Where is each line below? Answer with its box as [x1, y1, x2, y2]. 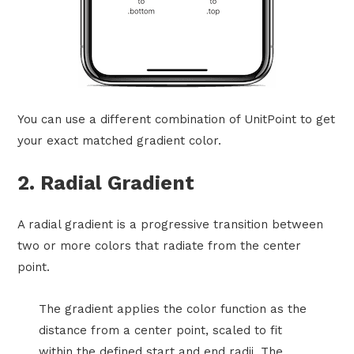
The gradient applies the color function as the [38, 301, 307, 316]
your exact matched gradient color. [17, 133, 222, 148]
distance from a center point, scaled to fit [38, 322, 282, 337]
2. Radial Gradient [17, 171, 195, 194]
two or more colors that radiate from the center [17, 238, 302, 253]
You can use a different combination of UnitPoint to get [17, 111, 336, 126]
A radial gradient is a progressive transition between [17, 217, 324, 232]
